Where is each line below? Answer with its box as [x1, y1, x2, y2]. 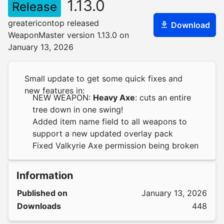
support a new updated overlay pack [32, 128, 173, 138]
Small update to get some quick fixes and [24, 73, 182, 83]
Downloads [17, 201, 61, 211]
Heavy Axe [93, 92, 135, 102]
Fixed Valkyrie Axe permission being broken [32, 140, 198, 150]
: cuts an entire [135, 92, 191, 102]
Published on [17, 188, 67, 198]
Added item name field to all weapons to [32, 116, 187, 126]
